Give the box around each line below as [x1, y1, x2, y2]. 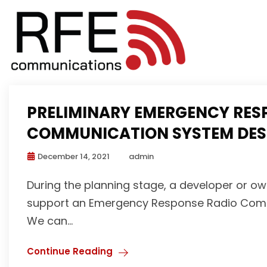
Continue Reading [27, 244, 113, 257]
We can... [27, 213, 73, 228]
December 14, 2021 [38, 150, 110, 162]
